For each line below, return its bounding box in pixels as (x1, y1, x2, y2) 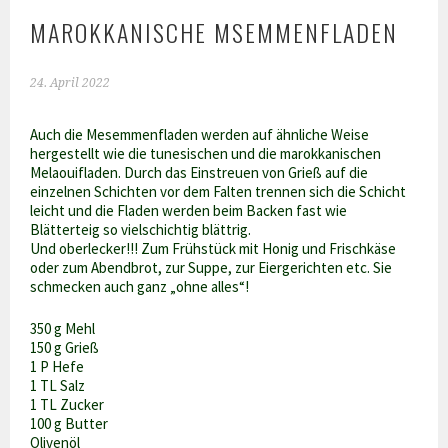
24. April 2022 (30, 75, 111, 90)
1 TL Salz (30, 375, 86, 395)
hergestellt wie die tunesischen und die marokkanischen (30, 144, 382, 164)
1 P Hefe (30, 356, 85, 376)
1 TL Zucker (30, 394, 105, 414)
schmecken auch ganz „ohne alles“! (30, 277, 250, 297)
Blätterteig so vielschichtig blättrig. (30, 220, 252, 240)
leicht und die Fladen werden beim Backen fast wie (30, 201, 348, 221)
